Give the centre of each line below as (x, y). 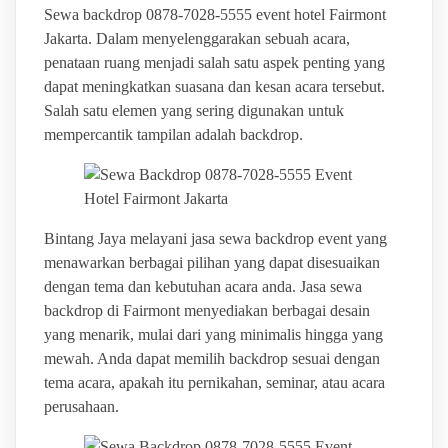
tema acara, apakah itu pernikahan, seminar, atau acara (214, 382)
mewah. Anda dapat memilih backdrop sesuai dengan (211, 358)
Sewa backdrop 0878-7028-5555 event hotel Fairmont (214, 14)
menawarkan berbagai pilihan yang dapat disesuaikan (211, 262)
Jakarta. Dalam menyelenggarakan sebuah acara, (196, 38)
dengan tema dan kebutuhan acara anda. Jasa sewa (202, 286)
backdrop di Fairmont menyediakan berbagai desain (206, 310)
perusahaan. (81, 406)
